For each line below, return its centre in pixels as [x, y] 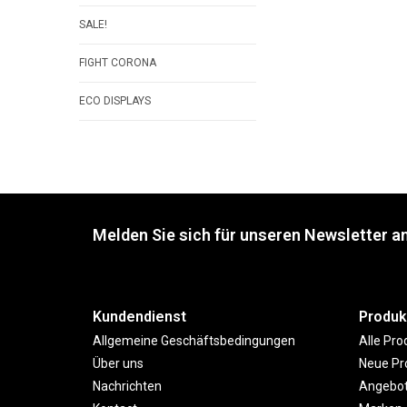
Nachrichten [127, 386]
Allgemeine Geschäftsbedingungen [194, 341]
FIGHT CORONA [118, 63]
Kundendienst [139, 317]
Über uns [118, 363]
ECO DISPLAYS [115, 101]
